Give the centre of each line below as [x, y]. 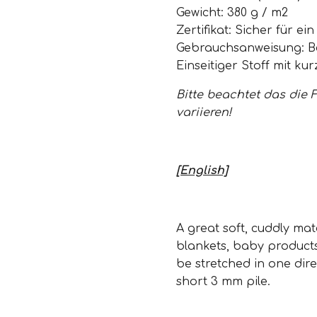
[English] [202, 171]
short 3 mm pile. [223, 282]
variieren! [204, 113]
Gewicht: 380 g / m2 [232, 13]
